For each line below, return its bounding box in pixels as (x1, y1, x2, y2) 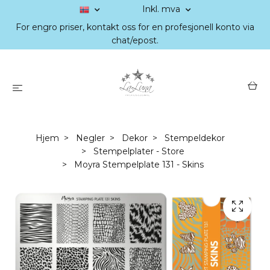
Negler (76, 133, 105, 143)
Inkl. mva (142, 4, 183, 14)
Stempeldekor (165, 133, 225, 143)
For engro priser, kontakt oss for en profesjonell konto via (16, 22, 254, 33)
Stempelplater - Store (93, 146, 184, 157)
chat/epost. (111, 35, 159, 46)
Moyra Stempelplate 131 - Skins (71, 159, 204, 170)
